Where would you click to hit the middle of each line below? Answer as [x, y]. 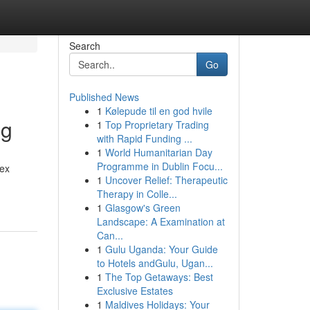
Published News [104, 97]
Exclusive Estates [135, 291]
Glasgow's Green [143, 208]
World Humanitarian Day [158, 152]
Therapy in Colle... [137, 194]
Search [84, 46]
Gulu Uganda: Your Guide [161, 249]
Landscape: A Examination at [161, 221]
